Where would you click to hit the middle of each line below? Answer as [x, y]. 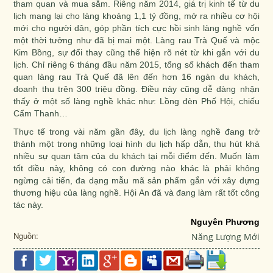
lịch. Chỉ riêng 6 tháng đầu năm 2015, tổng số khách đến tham [136, 65]
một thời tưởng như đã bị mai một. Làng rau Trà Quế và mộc [136, 41]
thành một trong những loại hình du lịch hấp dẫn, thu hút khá [136, 144]
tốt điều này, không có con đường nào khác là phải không [136, 168]
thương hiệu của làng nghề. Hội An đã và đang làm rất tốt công [136, 193]
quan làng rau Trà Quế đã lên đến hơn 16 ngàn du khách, [136, 77]
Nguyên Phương [225, 222]
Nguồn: [26, 236]
